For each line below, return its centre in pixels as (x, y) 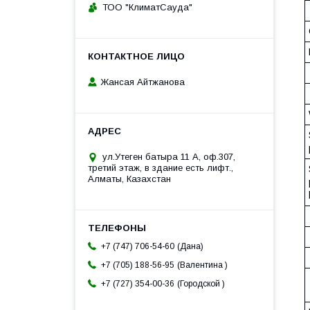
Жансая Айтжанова (143, 82)
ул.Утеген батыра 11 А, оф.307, (169, 157)
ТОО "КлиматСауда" (147, 7)
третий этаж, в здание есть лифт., (161, 168)
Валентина (202, 265)
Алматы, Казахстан (129, 179)
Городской (201, 284)
